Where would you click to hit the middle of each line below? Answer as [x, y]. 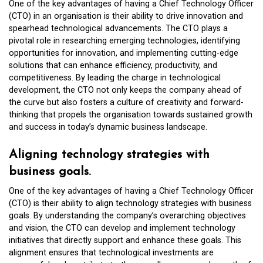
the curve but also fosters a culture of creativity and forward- [126, 103]
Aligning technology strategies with [109, 154]
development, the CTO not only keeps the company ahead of [125, 90]
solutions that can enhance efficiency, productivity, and [113, 66]
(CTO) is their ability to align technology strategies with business [130, 203]
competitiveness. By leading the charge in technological [115, 78]
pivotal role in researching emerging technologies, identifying [124, 41]
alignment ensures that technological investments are [111, 252]
